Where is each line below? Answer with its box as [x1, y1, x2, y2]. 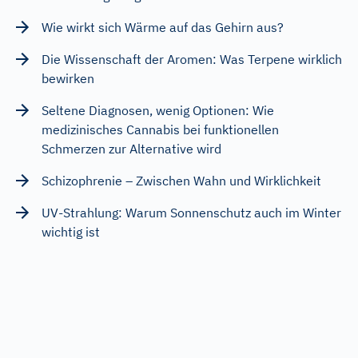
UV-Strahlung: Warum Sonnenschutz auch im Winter [42, 205, 341, 221]
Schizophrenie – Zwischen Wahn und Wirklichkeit [42, 173, 321, 189]
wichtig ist [42, 224, 100, 240]
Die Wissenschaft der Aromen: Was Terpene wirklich [42, 51, 342, 67]
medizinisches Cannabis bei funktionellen [42, 121, 279, 137]
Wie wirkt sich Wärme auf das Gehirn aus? [42, 19, 284, 35]
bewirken [42, 70, 94, 86]
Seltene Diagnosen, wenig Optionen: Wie [42, 102, 274, 118]
